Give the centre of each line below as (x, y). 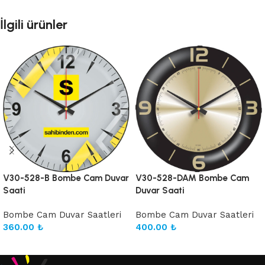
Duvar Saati (160, 190)
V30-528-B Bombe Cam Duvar (66, 178)
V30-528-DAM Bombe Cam (192, 178)
